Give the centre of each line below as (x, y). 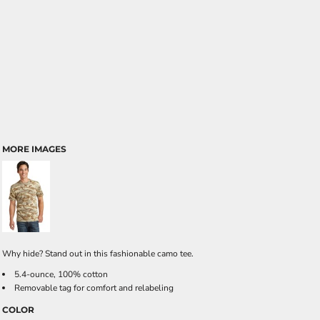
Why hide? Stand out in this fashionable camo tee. (98, 254)
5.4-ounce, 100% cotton (61, 274)
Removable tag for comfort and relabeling (94, 288)
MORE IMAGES (34, 149)
